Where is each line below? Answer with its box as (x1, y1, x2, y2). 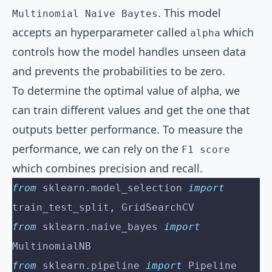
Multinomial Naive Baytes (12, 8, 158, 20)
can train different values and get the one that (12, 103, 250, 118)
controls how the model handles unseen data (12, 44, 246, 59)
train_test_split (12, 202, 109, 214)
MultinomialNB (12, 240, 91, 253)
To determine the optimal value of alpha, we (12, 83, 240, 98)
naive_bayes (91, 221, 164, 233)
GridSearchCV (115, 202, 194, 214)
